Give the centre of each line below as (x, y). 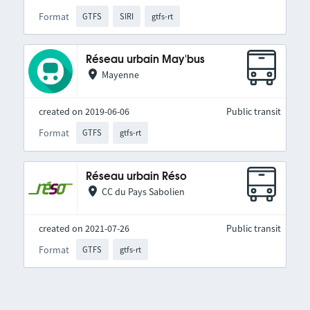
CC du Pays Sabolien (143, 191)
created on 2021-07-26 (84, 228)
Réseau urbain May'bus (145, 60)
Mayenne (120, 75)
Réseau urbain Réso (136, 176)
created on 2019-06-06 (84, 112)
